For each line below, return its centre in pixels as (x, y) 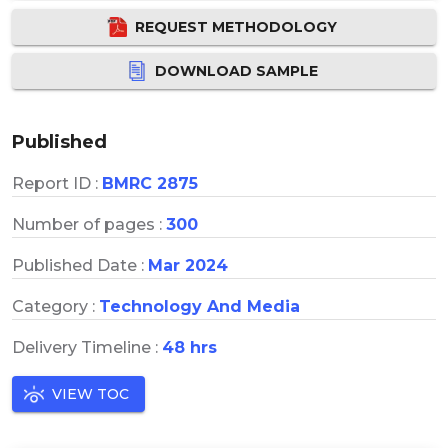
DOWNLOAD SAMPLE (236, 70)
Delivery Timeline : (87, 347)
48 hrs (189, 347)
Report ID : (57, 183)
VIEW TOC (90, 393)
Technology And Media (199, 306)
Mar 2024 (188, 265)
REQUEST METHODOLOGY (236, 26)
